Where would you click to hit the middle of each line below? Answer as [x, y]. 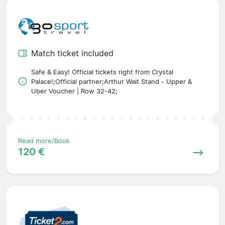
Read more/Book [44, 141]
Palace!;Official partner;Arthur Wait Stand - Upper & [111, 81]
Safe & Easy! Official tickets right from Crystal [102, 72]
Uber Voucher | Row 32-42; [74, 91]
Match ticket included [72, 53]
